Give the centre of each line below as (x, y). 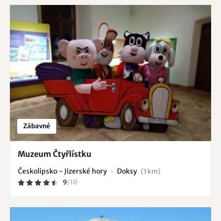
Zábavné (37, 126)
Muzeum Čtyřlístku (55, 154)
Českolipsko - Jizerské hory (62, 171)
